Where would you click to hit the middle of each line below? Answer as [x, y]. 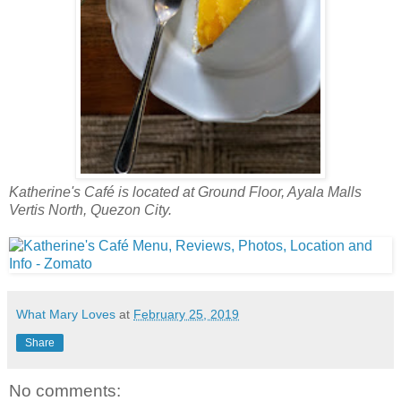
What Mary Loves [66, 314]
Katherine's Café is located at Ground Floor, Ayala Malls [185, 192]
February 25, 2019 [186, 314]
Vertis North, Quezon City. [90, 209]
